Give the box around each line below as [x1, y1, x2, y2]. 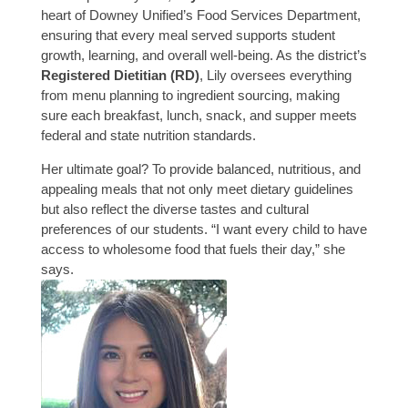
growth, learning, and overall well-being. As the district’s [40, 46, 367, 63]
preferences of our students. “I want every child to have [40, 220, 367, 237]
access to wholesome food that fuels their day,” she [40, 240, 345, 257]
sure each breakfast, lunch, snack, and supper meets [40, 107, 357, 123]
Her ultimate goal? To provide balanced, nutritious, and [40, 160, 361, 177]
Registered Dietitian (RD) [40, 66, 199, 83]
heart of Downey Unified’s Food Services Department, [40, 6, 361, 23]
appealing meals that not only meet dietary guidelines [40, 180, 353, 197]
